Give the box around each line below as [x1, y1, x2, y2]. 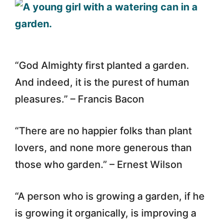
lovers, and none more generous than [15, 141, 192, 154]
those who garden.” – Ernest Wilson [15, 158, 182, 170]
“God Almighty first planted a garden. [15, 59, 189, 71]
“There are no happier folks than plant [15, 124, 192, 137]
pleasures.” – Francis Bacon [15, 93, 144, 105]
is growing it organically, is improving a [15, 207, 196, 219]
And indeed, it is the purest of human [15, 76, 189, 88]
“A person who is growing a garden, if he [15, 190, 205, 202]
